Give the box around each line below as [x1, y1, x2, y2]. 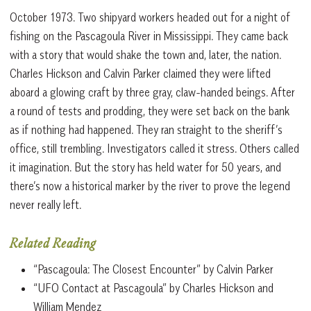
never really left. [10, 197, 81, 212]
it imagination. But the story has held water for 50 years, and [10, 160, 281, 174]
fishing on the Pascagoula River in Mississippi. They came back [10, 28, 288, 43]
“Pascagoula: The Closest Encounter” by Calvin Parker [33, 262, 274, 276]
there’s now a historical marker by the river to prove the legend [10, 178, 290, 193]
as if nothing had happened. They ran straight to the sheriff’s [10, 122, 283, 137]
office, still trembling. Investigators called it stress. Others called [10, 141, 299, 155]
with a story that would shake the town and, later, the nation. [10, 47, 281, 62]
